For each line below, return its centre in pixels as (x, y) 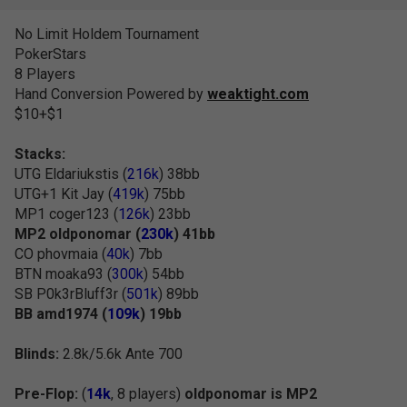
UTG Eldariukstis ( (71, 174)
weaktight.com (258, 94)
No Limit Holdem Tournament (107, 34)
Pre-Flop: (46, 394)
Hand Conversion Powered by (111, 94)
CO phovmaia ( (60, 254)
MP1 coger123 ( (66, 214)
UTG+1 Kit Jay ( (64, 194)
